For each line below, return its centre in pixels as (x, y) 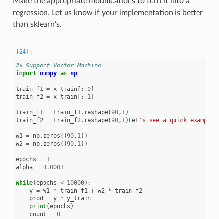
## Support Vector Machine (58, 66)
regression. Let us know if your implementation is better (108, 13)
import (26, 74)
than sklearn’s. (37, 25)
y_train (79, 199)
